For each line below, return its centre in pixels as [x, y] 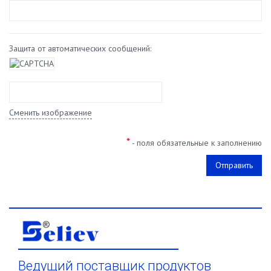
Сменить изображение [51, 113]
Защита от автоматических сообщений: [80, 48]
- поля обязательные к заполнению [196, 143]
